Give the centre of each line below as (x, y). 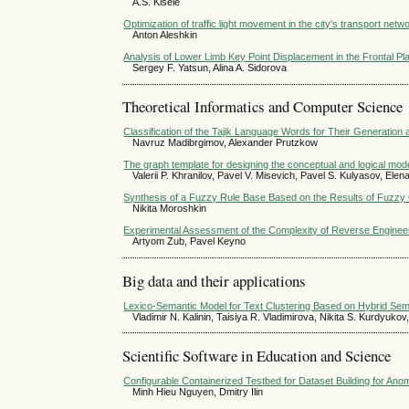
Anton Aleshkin (165, 35)
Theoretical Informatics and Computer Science (263, 107)
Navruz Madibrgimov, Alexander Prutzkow (225, 143)
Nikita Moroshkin (170, 209)
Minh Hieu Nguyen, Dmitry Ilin (198, 392)
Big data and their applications (215, 280)
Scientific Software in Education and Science (257, 355)
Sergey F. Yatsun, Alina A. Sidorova (210, 68)
